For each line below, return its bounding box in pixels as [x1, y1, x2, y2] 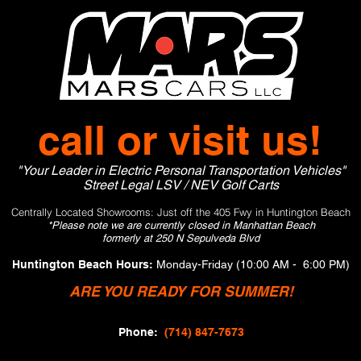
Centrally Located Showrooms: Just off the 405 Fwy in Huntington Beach [11, 205, 351, 218]
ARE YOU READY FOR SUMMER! [68, 283, 293, 300]
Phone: [118, 326, 161, 338]
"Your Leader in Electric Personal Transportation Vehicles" [16, 163, 346, 178]
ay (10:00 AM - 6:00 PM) [221, 258, 350, 271]
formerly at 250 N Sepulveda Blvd [102, 232, 259, 244]
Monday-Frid [156, 258, 221, 271]
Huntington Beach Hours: [12, 258, 153, 271]
